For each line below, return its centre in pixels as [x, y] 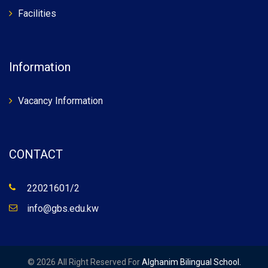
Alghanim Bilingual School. [191, 262]
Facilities [37, 13]
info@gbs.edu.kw [63, 208]
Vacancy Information [60, 101]
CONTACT [36, 154]
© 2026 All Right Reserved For [84, 262]
